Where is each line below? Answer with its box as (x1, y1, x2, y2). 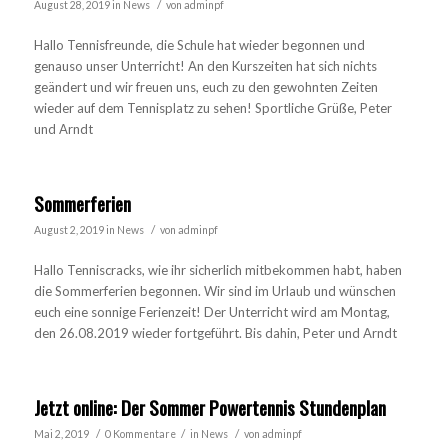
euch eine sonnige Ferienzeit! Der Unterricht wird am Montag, (33, 304, 390, 321)
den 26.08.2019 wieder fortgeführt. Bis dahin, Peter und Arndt (33, 325, 397, 342)
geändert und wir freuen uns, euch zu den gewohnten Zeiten (33, 79, 378, 96)
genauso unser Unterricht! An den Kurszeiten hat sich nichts (33, 58, 377, 75)
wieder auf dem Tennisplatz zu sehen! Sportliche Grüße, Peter (33, 100, 392, 117)
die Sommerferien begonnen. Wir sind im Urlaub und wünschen (33, 283, 396, 300)
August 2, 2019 (33, 224, 104, 237)
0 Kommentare (104, 428, 176, 441)
